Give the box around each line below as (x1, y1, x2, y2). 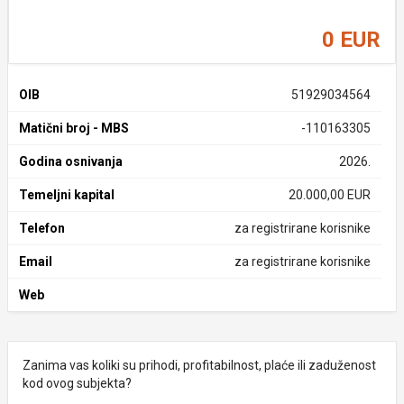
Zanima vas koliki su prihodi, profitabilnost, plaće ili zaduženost (23, 358, 376, 372)
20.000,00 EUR (288, 188, 371, 202)
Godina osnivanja (19, 154, 123, 169)
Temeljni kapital (19, 188, 115, 202)
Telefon (19, 221, 65, 235)
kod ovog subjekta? (23, 376, 132, 390)
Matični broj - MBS (19, 121, 129, 135)
